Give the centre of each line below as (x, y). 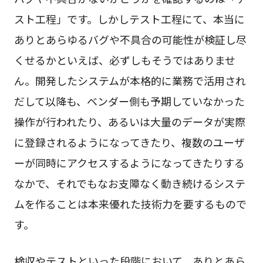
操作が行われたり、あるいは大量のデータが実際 (129, 121)
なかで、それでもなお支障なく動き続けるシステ (129, 183)
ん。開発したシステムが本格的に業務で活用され (130, 80)
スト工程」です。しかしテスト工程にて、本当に (129, 18)
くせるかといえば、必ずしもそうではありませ (124, 60)
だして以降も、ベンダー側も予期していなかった (129, 101)
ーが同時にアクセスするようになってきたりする (129, 162)
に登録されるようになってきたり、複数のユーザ (129, 142)
